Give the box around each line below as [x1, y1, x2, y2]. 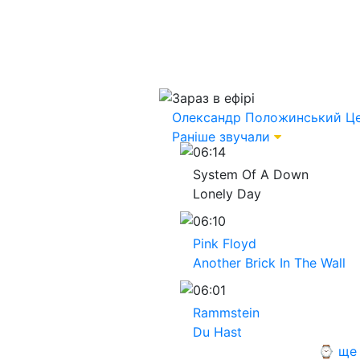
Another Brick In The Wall [193, 255, 346, 271]
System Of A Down [193, 166, 309, 182]
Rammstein [193, 305, 260, 321]
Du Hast [193, 324, 242, 340]
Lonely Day [193, 186, 261, 202]
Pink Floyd [193, 235, 256, 252]
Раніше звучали [172, 129, 270, 145]
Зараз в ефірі [172, 90, 255, 106]
